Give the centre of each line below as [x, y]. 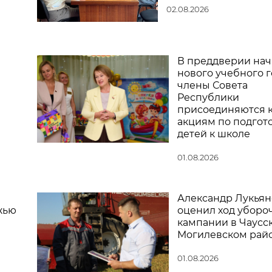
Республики [208, 97]
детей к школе [213, 134]
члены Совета [212, 85]
